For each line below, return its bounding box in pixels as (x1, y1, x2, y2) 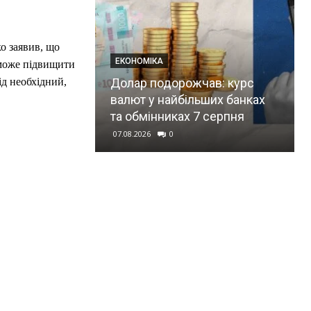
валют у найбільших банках (110, 92, 265, 107)
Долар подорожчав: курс (110, 75, 254, 90)
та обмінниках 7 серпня (110, 108, 244, 124)
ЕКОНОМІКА (115, 56, 163, 66)
